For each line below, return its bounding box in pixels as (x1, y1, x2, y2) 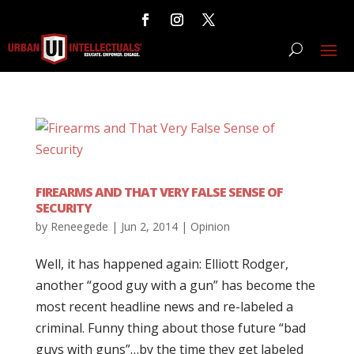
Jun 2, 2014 (120, 219, 178, 234)
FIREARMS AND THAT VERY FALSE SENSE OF (35, 183, 283, 201)
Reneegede (50, 219, 108, 234)
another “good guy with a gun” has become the (35, 277, 315, 294)
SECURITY (35, 199, 92, 217)
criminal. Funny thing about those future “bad (35, 319, 306, 337)
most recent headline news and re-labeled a (35, 298, 293, 315)
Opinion (190, 219, 230, 234)
